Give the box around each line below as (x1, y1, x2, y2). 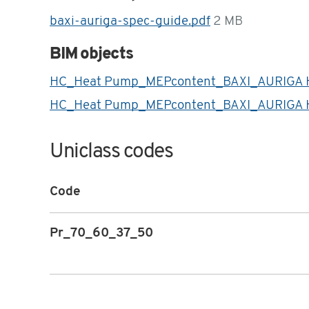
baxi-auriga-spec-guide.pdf (50, 15, 210, 29)
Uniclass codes (50, 141, 173, 163)
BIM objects (50, 46, 133, 63)
